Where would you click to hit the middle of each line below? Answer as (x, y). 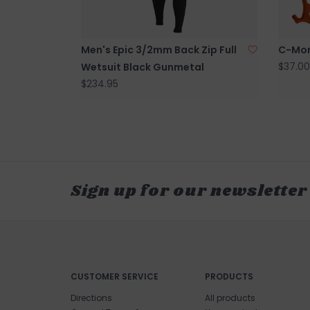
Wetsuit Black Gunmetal (143, 67)
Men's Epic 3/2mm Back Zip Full (159, 49)
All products (230, 298)
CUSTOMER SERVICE (115, 276)
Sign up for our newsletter (189, 191)
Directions (91, 298)
